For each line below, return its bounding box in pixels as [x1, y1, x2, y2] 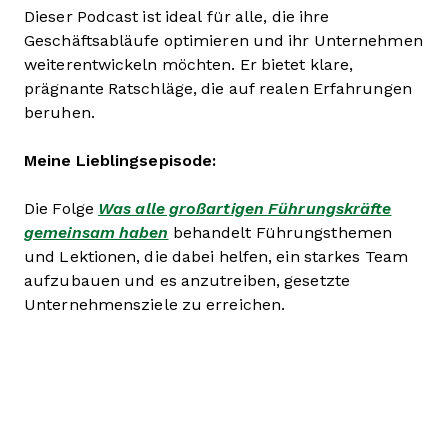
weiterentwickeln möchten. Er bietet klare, [24, 55, 354, 73]
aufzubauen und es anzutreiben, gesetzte [24, 271, 350, 289]
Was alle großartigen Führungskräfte [98, 199, 392, 217]
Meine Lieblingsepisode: [24, 151, 217, 169]
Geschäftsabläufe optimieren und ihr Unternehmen [24, 31, 423, 49]
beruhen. [24, 103, 95, 121]
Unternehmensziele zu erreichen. [24, 295, 286, 313]
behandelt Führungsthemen [168, 223, 392, 241]
